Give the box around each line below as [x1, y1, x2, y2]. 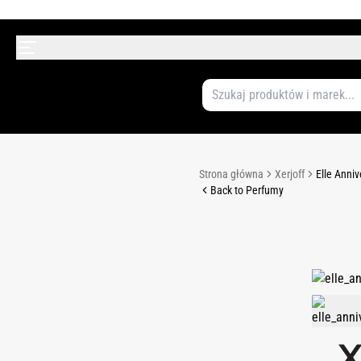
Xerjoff [274, 168, 305, 180]
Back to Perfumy [210, 184, 284, 197]
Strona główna [198, 168, 263, 180]
